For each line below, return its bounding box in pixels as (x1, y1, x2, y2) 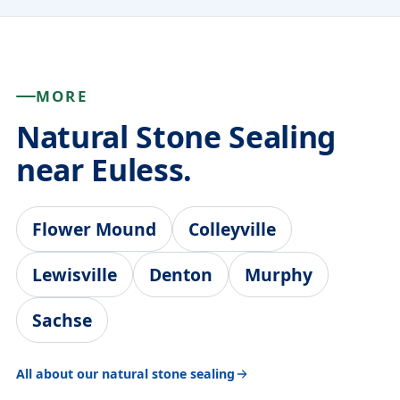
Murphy (245, 262, 312, 287)
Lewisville (32, 262, 117, 287)
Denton (149, 262, 212, 287)
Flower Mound (32, 217, 156, 241)
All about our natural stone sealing (16, 365, 235, 382)
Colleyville (188, 217, 276, 241)
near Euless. (16, 149, 192, 190)
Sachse (32, 308, 92, 332)
